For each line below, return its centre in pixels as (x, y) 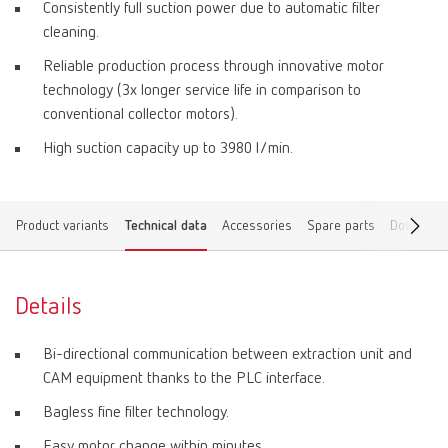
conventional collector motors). (140, 115)
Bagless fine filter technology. (136, 413)
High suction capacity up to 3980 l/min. (168, 149)
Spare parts (341, 226)
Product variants (62, 226)
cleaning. (71, 33)
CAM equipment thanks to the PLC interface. (184, 379)
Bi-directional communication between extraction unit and (227, 355)
